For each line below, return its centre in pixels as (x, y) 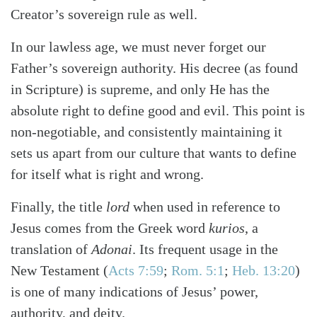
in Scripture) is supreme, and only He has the (140, 90)
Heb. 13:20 (264, 271)
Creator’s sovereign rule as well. (104, 15)
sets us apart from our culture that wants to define (154, 153)
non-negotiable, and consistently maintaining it (146, 132)
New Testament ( (59, 271)
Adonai (112, 249)
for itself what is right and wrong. (107, 174)
